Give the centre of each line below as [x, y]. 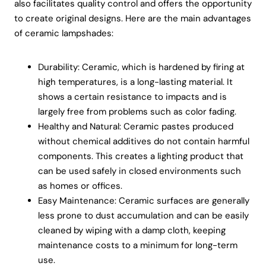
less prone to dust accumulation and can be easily [143, 215]
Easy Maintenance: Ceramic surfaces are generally [144, 200]
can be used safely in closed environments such [140, 171]
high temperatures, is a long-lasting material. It [135, 82]
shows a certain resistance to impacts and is [132, 96]
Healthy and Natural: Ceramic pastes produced [136, 126]
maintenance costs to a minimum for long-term [138, 245]
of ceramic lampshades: [64, 33]
